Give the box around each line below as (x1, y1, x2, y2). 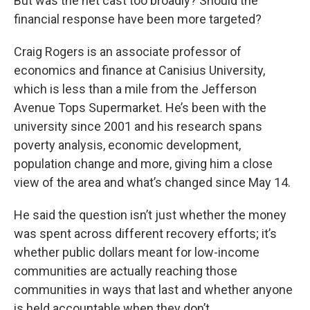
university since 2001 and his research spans (14, 119, 262, 134)
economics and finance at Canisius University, (14, 63, 265, 78)
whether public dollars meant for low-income (14, 245, 259, 260)
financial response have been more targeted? (14, 12, 262, 27)
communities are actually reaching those (14, 264, 237, 279)
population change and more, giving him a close (14, 156, 273, 172)
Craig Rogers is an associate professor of (14, 44, 241, 60)
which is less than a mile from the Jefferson (14, 82, 257, 97)
